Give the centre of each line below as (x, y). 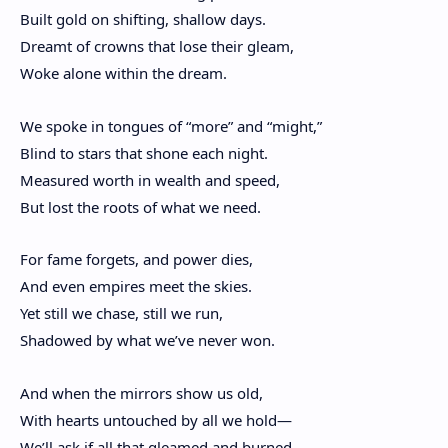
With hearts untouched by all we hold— (156, 419)
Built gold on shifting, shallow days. (143, 19)
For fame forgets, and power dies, (136, 259)
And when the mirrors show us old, (141, 392)
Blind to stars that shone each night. (144, 152)
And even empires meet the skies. (136, 286)
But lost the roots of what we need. (140, 206)
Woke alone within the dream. (123, 73)
